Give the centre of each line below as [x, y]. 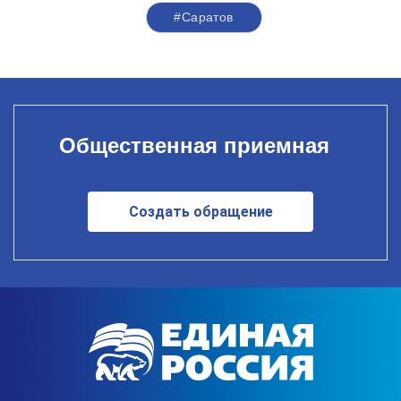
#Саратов [204, 17]
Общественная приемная [194, 145]
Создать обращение [200, 211]
